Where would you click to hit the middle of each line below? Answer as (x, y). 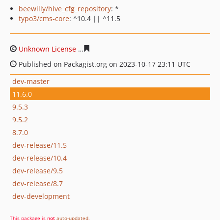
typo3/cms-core (44, 18)
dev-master (31, 81)
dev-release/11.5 (40, 145)
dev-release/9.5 (38, 170)
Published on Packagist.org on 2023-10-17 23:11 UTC (104, 64)
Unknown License (47, 49)
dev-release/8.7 (38, 183)
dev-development (41, 196)
